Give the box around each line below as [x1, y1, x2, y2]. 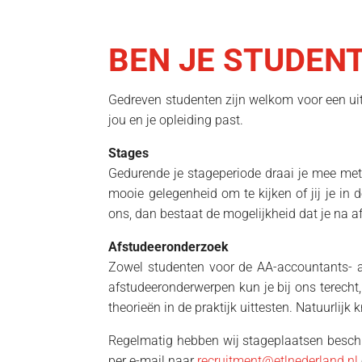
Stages [108, 145, 149, 161]
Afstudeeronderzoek [108, 238, 229, 255]
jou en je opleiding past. [108, 112, 244, 128]
